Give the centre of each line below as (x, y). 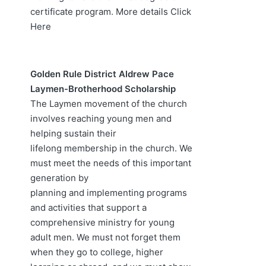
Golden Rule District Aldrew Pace (102, 74)
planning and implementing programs (109, 192)
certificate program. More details (100, 11)
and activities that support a (88, 207)
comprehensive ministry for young (102, 222)
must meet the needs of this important (111, 163)
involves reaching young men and (101, 118)
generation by (59, 178)
